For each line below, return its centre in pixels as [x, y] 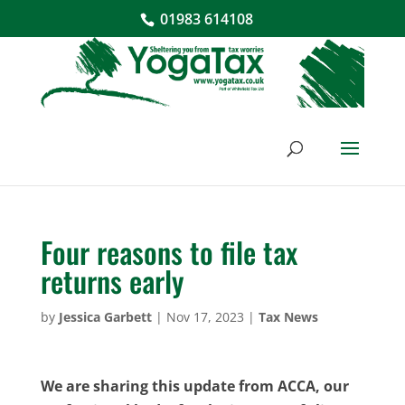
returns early [112, 280]
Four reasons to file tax [169, 251]
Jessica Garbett [105, 316]
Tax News [288, 316]
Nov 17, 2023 [205, 316]
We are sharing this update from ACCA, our [194, 386]
